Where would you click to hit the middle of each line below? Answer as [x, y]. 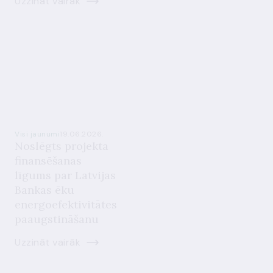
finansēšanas [48, 161]
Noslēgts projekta [62, 146]
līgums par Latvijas [65, 175]
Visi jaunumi [37, 134]
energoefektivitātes [66, 204]
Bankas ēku [44, 190]
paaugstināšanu [57, 219]
